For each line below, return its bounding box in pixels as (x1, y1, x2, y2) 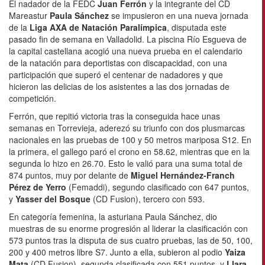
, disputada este (167, 21, 227, 33)
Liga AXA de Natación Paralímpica (30, 21, 167, 33)
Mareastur (9, 9, 50, 21)
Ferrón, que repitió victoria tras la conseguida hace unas (9, 109, 220, 122)
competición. (9, 92, 56, 104)
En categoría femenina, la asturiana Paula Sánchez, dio (9, 210, 217, 222)
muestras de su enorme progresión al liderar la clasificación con (9, 222, 248, 234)
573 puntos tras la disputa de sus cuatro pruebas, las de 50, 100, (9, 234, 253, 246)
